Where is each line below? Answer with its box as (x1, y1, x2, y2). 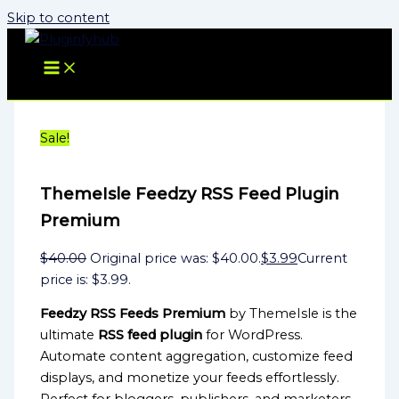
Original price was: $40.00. (90, 249, 262, 266)
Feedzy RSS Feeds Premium (40, 305, 226, 322)
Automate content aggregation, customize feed (40, 348, 354, 365)
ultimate (40, 327, 99, 344)
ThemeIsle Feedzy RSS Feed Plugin (40, 183, 340, 204)
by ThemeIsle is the (225, 305, 358, 322)
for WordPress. (202, 327, 304, 344)
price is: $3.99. (40, 271, 132, 288)
